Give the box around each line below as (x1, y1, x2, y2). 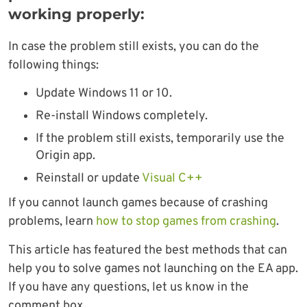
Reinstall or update (36, 170, 142, 186)
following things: (8, 57, 99, 73)
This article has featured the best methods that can (8, 242, 287, 258)
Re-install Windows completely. (36, 108, 208, 124)
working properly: (8, 5, 145, 23)
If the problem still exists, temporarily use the (36, 130, 284, 147)
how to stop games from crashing (96, 213, 276, 230)
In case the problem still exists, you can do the (8, 38, 259, 55)
